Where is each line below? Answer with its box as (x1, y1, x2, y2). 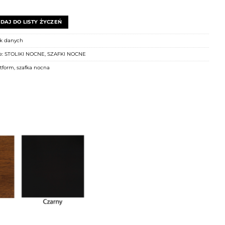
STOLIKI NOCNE (4, 50, 45, 57)
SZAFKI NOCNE (47, 50, 86, 57)
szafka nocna (16, 64, 50, 71)
